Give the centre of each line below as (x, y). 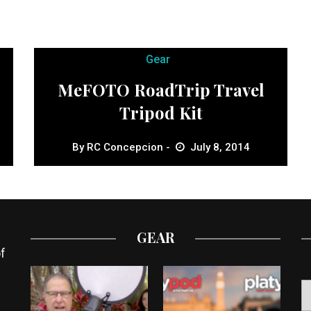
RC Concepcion (125, 148)
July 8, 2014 (220, 148)
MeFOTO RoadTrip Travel (161, 90)
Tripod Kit (161, 113)
